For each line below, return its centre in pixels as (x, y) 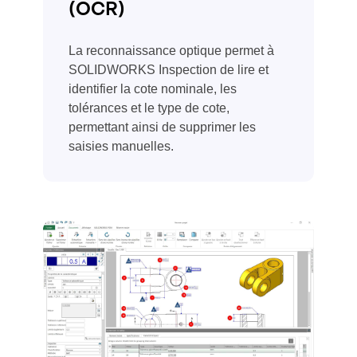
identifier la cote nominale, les (153, 89)
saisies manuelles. (121, 147)
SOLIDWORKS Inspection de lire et (169, 70)
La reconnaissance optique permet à (171, 51)
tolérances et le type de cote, (149, 108)
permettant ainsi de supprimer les (162, 127)
